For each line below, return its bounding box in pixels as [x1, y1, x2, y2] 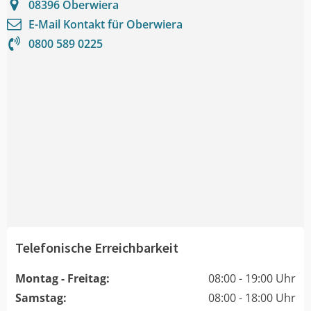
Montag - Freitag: [15, 270, 110, 286]
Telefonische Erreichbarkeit [15, 238, 178, 256]
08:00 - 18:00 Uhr [208, 289, 296, 305]
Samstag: [15, 289, 67, 305]
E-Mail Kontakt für [28, 16, 126, 32]
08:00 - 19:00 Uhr [208, 270, 296, 286]
